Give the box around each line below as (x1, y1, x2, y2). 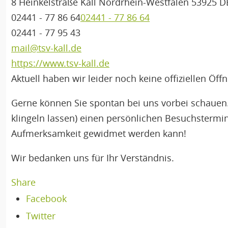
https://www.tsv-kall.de (11, 57, 109, 69)
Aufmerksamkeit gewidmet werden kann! (11, 127, 186, 139)
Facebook (25, 192, 67, 205)
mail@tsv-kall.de (11, 42, 81, 54)
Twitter (25, 210, 55, 222)
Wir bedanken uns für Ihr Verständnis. (11, 152, 174, 164)
